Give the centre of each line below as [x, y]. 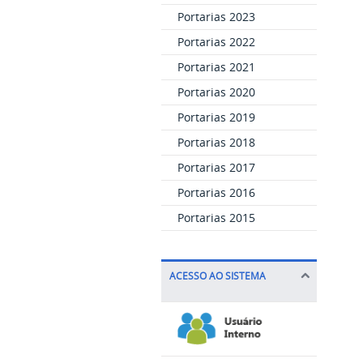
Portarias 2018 [216, 142]
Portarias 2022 [216, 41]
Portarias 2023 [216, 16]
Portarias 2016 [216, 192]
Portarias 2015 [216, 217]
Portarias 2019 [216, 117]
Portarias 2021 [216, 66]
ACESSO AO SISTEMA [217, 275]
